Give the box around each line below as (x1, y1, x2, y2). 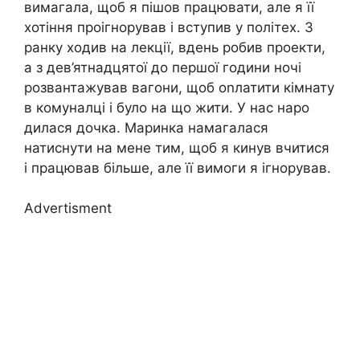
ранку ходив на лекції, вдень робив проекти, (24, 39, 325, 55)
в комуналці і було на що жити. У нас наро (24, 99, 309, 116)
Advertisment (24, 200, 112, 216)
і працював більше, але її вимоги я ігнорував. (24, 159, 331, 176)
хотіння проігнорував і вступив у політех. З (24, 18, 313, 35)
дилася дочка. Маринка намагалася (24, 119, 268, 136)
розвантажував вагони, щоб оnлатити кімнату (24, 79, 334, 96)
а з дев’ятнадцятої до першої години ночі (24, 59, 301, 76)
